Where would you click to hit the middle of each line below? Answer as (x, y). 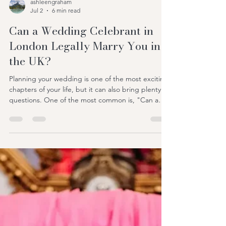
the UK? (30, 194)
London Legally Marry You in (85, 179)
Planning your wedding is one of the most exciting (89, 212)
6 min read (66, 144)
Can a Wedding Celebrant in (81, 164)
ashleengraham (51, 135)
